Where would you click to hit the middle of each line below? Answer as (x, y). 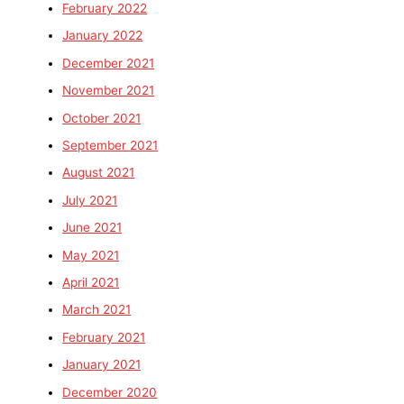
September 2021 (110, 145)
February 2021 (104, 337)
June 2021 (92, 228)
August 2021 (99, 173)
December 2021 (109, 63)
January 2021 (102, 365)
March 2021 (97, 310)
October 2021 (102, 118)
